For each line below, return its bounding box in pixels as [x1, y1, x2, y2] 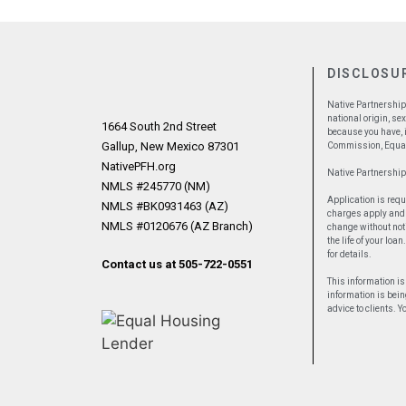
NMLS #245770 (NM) [101, 179, 210, 193]
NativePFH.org [101, 159, 176, 173]
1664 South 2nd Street [101, 120, 217, 133]
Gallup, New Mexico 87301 [101, 140, 239, 153]
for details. [327, 249, 372, 259]
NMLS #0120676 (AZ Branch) [101, 219, 253, 233]
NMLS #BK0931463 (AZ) [101, 199, 228, 213]
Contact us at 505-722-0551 [101, 256, 253, 271]
